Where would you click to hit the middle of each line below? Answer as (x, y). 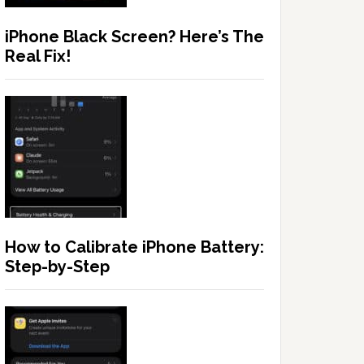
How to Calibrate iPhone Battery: (134, 247)
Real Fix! (38, 56)
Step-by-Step (57, 267)
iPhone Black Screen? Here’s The (134, 37)
